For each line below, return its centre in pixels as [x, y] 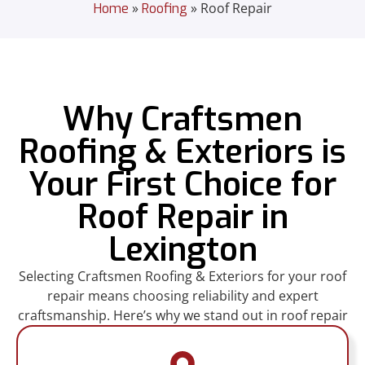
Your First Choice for [182, 185]
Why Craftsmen [182, 120]
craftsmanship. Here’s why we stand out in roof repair [182, 316]
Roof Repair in [182, 218]
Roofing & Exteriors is [182, 152]
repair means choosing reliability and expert [182, 296]
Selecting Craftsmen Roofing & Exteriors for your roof [182, 277]
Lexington [182, 250]
